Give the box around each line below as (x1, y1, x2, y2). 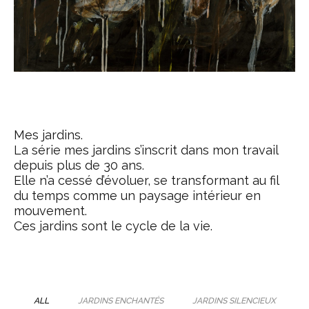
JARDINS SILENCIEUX (192, 296, 276, 306)
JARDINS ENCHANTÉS (77, 296, 163, 306)
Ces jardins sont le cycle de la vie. (14, 219, 212, 233)
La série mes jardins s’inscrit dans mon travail (14, 143, 278, 157)
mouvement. (14, 203, 87, 218)
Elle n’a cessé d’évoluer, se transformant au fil (14, 173, 279, 188)
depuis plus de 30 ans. (14, 158, 144, 172)
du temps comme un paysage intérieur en (14, 188, 261, 203)
